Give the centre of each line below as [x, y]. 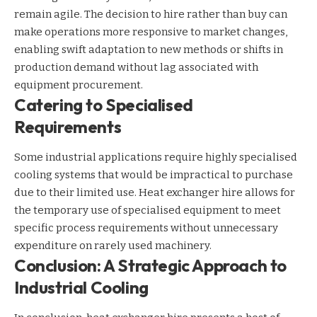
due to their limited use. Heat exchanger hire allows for [155, 193]
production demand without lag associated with [136, 67]
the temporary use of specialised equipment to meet [148, 211]
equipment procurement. [79, 85]
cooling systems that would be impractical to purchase [154, 175]
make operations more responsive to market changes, [151, 31]
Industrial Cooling [81, 288]
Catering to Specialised [104, 104]
